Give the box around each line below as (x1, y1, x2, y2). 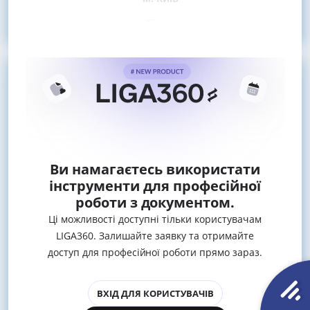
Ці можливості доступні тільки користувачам (48, 212, 262, 226)
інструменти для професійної (49, 176, 261, 195)
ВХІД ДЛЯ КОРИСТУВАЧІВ (96, 286, 214, 300)
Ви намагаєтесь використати (50, 159, 260, 179)
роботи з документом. (75, 192, 235, 212)
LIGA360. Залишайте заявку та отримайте (56, 228, 254, 242)
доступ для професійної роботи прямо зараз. (47, 245, 263, 259)
